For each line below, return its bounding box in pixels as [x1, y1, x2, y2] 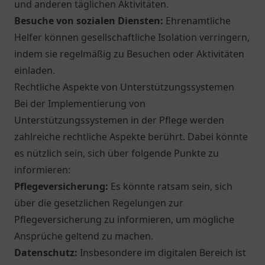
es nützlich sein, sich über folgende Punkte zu [14, 147, 219, 160]
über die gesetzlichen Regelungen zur [14, 196, 183, 209]
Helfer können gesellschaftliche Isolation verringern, [14, 31, 250, 44]
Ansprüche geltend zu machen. [14, 230, 153, 243]
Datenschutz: [14, 246, 77, 259]
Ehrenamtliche [163, 14, 231, 27]
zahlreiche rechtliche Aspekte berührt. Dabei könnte [14, 130, 248, 143]
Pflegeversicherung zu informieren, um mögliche [14, 213, 234, 226]
